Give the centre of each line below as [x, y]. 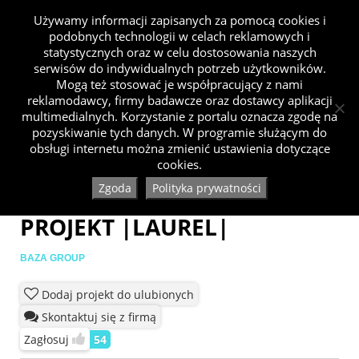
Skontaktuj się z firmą [97, 317]
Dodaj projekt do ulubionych [116, 295]
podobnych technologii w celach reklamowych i [179, 36]
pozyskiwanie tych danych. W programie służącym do [179, 132]
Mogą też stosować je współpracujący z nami [179, 84]
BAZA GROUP [52, 258]
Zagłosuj [48, 340]
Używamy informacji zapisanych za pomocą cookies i [179, 20]
